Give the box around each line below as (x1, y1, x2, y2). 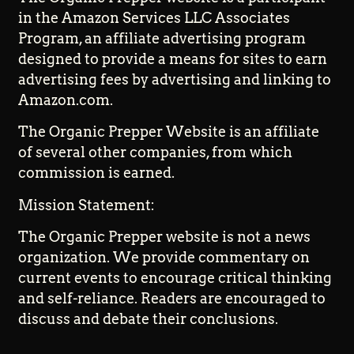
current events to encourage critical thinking (18, 269, 333, 287)
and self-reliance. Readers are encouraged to (18, 290, 326, 307)
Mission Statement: (18, 196, 156, 213)
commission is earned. (18, 164, 175, 182)
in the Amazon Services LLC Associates (18, 9, 291, 26)
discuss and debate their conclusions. (18, 311, 282, 328)
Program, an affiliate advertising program (18, 29, 307, 47)
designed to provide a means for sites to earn (18, 50, 328, 67)
